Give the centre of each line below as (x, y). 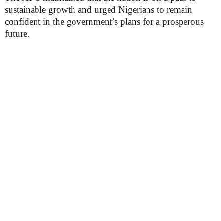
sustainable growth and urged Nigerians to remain (99, 10)
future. (17, 33)
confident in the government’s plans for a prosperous (104, 21)
